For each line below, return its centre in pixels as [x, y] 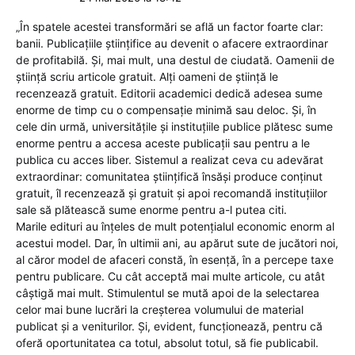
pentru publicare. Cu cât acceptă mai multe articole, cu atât [170, 276]
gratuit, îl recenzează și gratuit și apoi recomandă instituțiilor [172, 193]
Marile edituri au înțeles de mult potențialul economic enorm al [175, 226]
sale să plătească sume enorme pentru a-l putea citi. [151, 209]
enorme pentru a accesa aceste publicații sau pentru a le [163, 143]
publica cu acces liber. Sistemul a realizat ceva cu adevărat [170, 159]
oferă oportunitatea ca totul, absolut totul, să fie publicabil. [167, 342]
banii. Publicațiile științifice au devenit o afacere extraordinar [172, 43]
